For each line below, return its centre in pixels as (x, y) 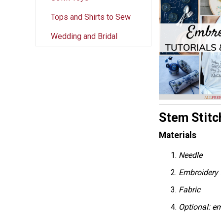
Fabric (189, 190)
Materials (178, 135)
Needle (190, 155)
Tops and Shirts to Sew (91, 17)
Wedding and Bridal (84, 36)
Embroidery (199, 173)
